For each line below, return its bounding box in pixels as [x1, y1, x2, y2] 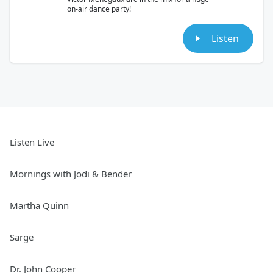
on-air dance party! [67, 3, 131, 14]
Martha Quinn [10, 199, 69, 211]
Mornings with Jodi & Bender [10, 167, 132, 180]
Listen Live [10, 135, 54, 148]
